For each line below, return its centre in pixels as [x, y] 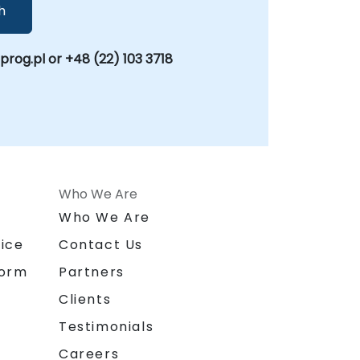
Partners [92, 272]
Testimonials [106, 327]
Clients [85, 300]
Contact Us [101, 245]
